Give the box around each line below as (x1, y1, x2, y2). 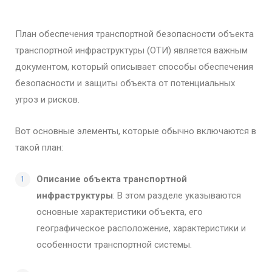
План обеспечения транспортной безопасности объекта (15, 29, 254, 39)
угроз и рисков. (15, 94, 80, 105)
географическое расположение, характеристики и (36, 223, 246, 234)
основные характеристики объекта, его (36, 206, 203, 217)
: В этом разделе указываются (113, 190, 241, 201)
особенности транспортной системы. (36, 239, 192, 250)
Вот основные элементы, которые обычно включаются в (15, 126, 256, 137)
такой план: (15, 142, 63, 153)
